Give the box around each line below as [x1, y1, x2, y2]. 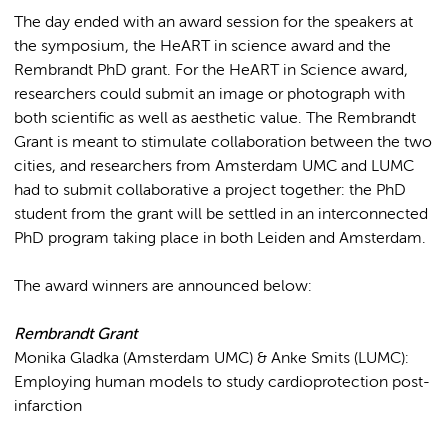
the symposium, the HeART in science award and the [14, 38, 391, 55]
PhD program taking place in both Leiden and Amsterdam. [14, 230, 426, 247]
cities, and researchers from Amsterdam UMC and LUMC [14, 158, 414, 175]
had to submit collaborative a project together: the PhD [14, 182, 406, 199]
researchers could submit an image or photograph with [14, 86, 405, 103]
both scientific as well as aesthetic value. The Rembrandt [14, 110, 416, 127]
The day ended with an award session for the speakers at [14, 14, 413, 31]
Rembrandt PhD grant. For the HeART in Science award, [14, 62, 408, 79]
